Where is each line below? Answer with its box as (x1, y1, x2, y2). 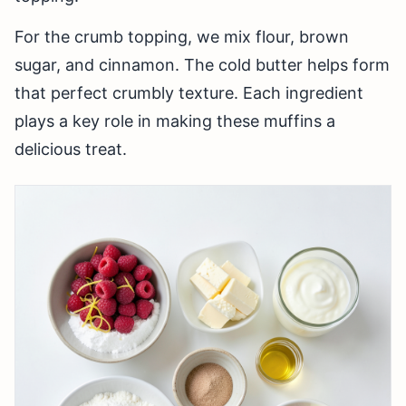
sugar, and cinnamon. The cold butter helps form (14, 55, 390, 75)
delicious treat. (14, 140, 127, 159)
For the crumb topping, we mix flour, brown (14, 27, 349, 47)
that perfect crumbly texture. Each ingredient (14, 83, 363, 103)
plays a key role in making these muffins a (14, 111, 335, 131)
